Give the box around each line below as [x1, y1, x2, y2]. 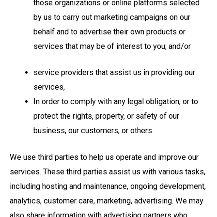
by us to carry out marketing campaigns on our [33, 12, 191, 22]
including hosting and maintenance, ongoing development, [10, 182, 206, 191]
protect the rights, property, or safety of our [33, 111, 180, 121]
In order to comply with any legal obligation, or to [33, 97, 199, 107]
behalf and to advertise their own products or [33, 27, 186, 36]
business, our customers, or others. [33, 126, 154, 136]
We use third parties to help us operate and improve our [10, 153, 199, 162]
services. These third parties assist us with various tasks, [10, 167, 205, 177]
